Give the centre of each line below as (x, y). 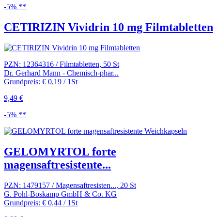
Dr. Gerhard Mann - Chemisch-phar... (61, 73)
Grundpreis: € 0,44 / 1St (41, 202)
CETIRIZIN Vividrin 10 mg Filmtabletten (108, 27)
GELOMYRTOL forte (60, 151)
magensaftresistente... (57, 164)
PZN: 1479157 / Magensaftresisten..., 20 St (70, 185)
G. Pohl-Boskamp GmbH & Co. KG (60, 194)
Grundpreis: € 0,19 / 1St (41, 82)
